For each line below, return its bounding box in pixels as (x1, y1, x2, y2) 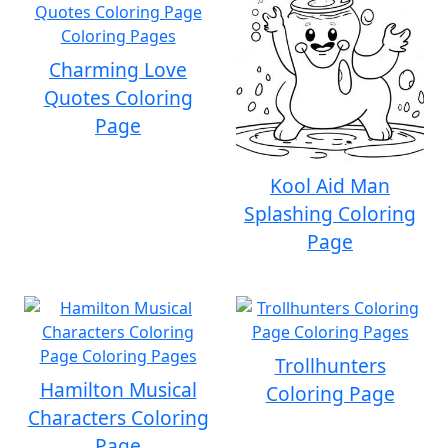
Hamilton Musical (39, 376, 197, 403)
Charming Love (49, 56, 187, 83)
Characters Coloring (27, 404, 209, 431)
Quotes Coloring (43, 84, 193, 111)
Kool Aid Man (270, 172, 390, 199)
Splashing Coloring (244, 200, 416, 227)
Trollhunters (274, 352, 386, 379)
